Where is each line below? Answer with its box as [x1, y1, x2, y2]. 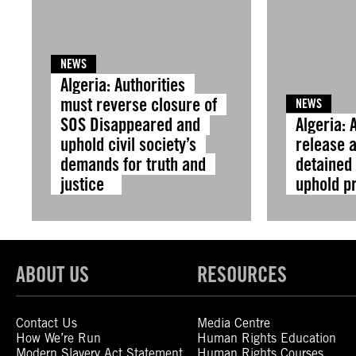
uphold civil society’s [60, 133, 196, 155]
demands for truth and [60, 153, 206, 175]
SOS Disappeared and [60, 114, 200, 135]
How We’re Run [16, 331, 101, 346]
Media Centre [197, 315, 271, 331]
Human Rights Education [197, 331, 337, 346]
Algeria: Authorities [60, 74, 185, 95]
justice [60, 173, 112, 195]
